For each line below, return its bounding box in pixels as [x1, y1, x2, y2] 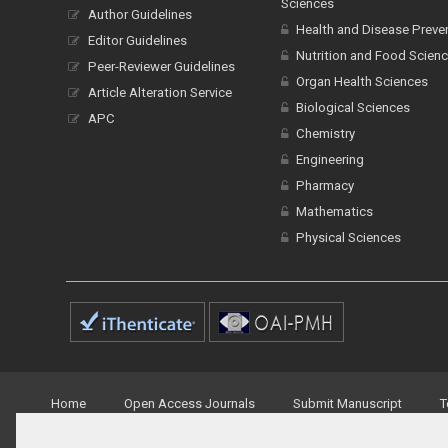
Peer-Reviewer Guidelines [88, 59, 235, 74]
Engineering [295, 152, 364, 167]
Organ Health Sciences [295, 74, 428, 89]
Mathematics [295, 204, 373, 219]
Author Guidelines [88, 7, 192, 22]
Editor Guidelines [88, 33, 187, 48]
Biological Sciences [295, 100, 410, 115]
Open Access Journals [124, 396, 255, 411]
